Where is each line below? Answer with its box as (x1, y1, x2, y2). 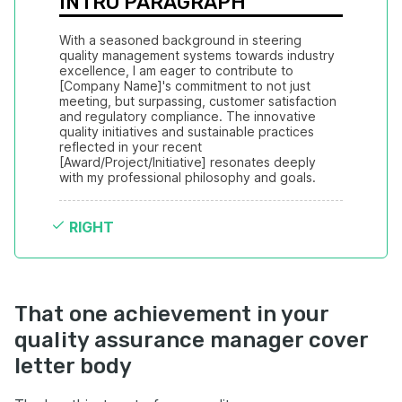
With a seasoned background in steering (59, 32, 301, 48)
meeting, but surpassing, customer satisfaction (59, 93, 336, 109)
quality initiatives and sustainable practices (59, 124, 314, 139)
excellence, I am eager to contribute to (59, 63, 293, 78)
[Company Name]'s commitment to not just (59, 78, 310, 93)
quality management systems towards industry (59, 48, 335, 63)
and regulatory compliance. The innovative (59, 109, 316, 124)
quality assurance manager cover (14, 328, 368, 353)
